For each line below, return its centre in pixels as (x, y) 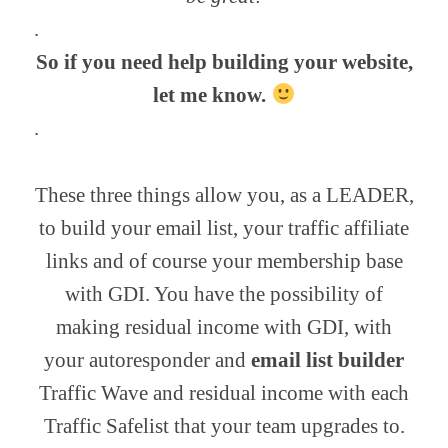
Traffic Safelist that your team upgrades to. (224, 425)
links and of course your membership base (224, 260)
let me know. (212, 95)
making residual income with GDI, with (224, 326)
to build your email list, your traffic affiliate (224, 227)
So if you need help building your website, (224, 62)
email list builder (327, 359)
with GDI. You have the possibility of (224, 293)
